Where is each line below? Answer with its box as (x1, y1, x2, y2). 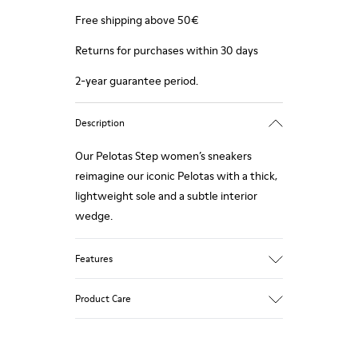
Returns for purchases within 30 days (75, 42, 258, 58)
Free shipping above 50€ (75, 12, 199, 28)
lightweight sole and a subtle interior (75, 188, 257, 204)
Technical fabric (75, 282, 151, 298)
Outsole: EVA (75, 335, 138, 351)
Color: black (75, 300, 131, 316)
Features (75, 251, 113, 265)
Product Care (75, 291, 131, 305)
